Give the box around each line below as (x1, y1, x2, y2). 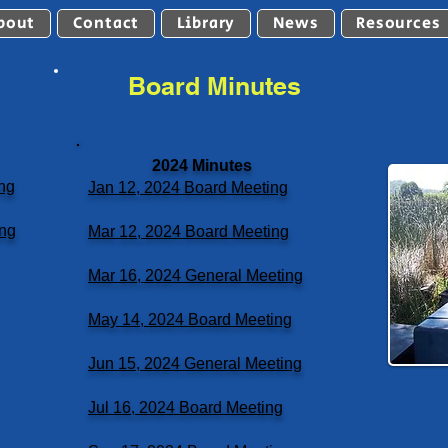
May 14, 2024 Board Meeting (88, 311, 292, 328)
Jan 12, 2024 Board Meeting (88, 179, 288, 196)
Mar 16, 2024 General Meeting (88, 267, 303, 284)
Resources (356, 12, 441, 35)
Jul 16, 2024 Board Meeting (88, 399, 283, 416)
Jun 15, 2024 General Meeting (88, 355, 302, 372)
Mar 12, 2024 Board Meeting (88, 223, 289, 240)
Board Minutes (128, 71, 301, 101)
